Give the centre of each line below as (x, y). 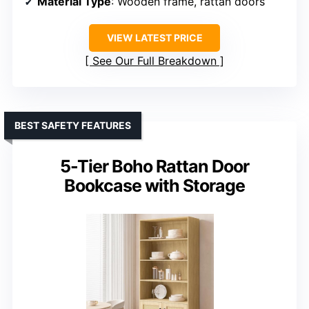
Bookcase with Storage (154, 186)
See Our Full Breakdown (154, 61)
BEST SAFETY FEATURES (73, 126)
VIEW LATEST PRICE (154, 38)
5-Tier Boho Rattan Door (154, 167)
